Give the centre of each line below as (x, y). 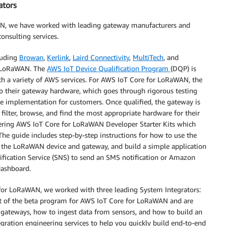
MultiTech (148, 58)
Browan (31, 58)
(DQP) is (183, 69)
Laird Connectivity (101, 58)
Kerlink (58, 58)
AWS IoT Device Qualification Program (109, 69)
